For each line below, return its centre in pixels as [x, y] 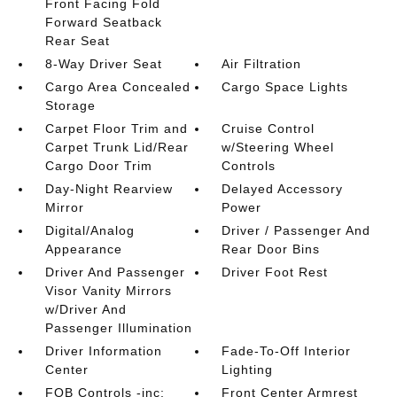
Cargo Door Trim [98, 166]
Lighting [248, 370]
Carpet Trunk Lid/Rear [117, 147]
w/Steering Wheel [278, 147]
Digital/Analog [90, 230]
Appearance [83, 249]
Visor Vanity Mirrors [108, 291]
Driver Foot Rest [275, 272]
